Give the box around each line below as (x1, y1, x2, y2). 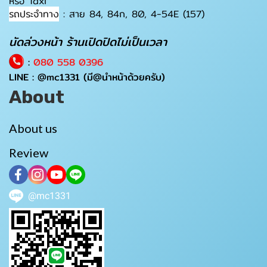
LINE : (9, 69, 38, 85)
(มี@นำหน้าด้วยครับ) (80, 69, 165, 85)
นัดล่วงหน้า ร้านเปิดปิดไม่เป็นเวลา (9, 32, 167, 51)
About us (9, 120, 57, 135)
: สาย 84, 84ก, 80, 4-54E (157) (59, 6, 204, 21)
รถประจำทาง (9, 6, 59, 21)
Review (9, 145, 48, 160)
